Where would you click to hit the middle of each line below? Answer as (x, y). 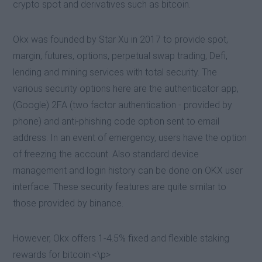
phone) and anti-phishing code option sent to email (116, 122)
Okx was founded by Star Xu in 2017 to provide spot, (121, 40)
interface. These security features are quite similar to (120, 187)
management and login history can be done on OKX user (128, 171)
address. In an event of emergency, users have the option (130, 138)
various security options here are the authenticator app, (126, 89)
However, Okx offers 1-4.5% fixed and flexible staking (121, 239)
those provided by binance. (68, 204)
